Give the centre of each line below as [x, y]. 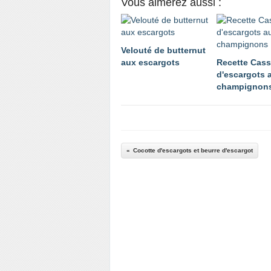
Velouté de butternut [163, 50]
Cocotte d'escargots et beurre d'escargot [193, 150]
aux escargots [150, 62]
